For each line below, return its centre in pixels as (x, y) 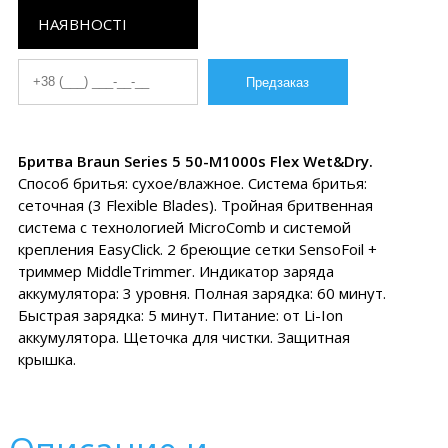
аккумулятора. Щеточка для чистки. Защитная (183, 337)
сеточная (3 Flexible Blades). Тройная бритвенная (195, 205)
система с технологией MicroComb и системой (184, 227)
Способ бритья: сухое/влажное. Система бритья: (192, 183)
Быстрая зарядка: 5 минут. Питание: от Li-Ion (180, 315)
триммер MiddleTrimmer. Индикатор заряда (175, 271)
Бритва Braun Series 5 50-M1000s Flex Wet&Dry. (195, 161)
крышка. (46, 359)
